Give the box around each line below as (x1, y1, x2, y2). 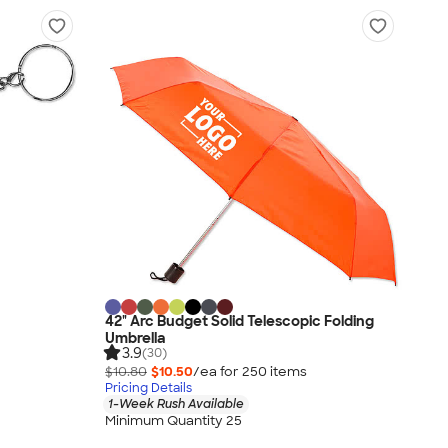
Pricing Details (105, 380, 192, 397)
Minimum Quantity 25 (105, 411, 242, 429)
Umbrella (105, 329, 165, 348)
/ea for (193, 363, 242, 381)
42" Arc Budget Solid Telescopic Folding (105, 312, 374, 331)
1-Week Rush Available (108, 396, 244, 413)
